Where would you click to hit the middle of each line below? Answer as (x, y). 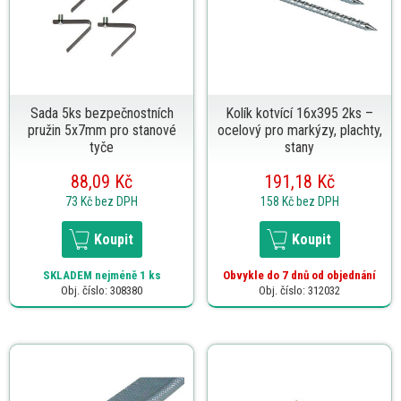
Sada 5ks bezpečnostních (102, 113)
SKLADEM (67, 275)
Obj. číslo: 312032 (299, 290)
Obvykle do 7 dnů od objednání (299, 275)
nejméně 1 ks (126, 275)
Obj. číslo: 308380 (102, 290)
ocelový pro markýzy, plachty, (299, 130)
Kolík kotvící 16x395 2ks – (299, 113)
